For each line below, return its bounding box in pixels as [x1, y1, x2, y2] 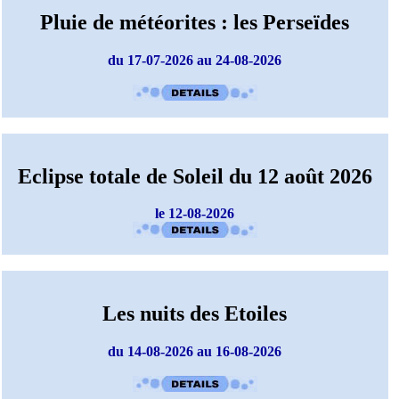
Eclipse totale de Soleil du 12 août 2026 [17, 164, 372, 188]
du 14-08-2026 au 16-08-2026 [108, 344, 282, 360]
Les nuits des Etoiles [102, 302, 288, 326]
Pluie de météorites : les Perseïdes [40, 10, 350, 34]
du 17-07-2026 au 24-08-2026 [108, 52, 282, 68]
